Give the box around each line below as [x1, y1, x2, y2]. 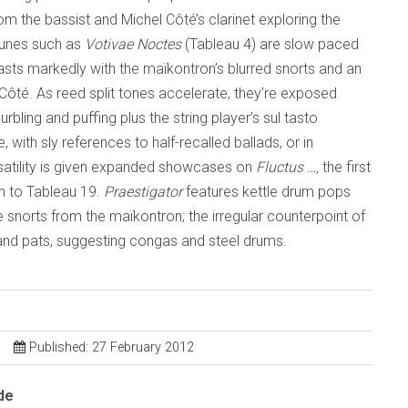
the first [319, 158, 371, 176]
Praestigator [104, 183, 182, 200]
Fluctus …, [256, 158, 319, 176]
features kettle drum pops [182, 183, 351, 200]
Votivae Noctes [85, 36, 181, 53]
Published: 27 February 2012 [29, 340, 194, 355]
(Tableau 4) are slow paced [181, 36, 359, 53]
